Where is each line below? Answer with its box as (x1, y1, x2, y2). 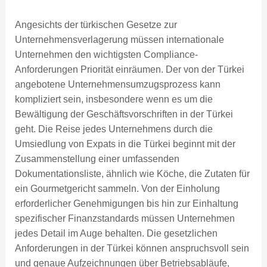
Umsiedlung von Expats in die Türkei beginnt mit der (14, 138, 235, 149)
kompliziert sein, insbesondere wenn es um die (14, 94, 213, 104)
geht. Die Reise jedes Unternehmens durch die (14, 123, 213, 134)
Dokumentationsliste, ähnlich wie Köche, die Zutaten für (14, 168, 250, 179)
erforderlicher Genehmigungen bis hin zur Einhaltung (14, 198, 238, 209)
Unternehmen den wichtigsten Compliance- (14, 49, 198, 60)
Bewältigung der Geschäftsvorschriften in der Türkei (14, 108, 233, 119)
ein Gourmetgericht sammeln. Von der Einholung (14, 183, 220, 194)
